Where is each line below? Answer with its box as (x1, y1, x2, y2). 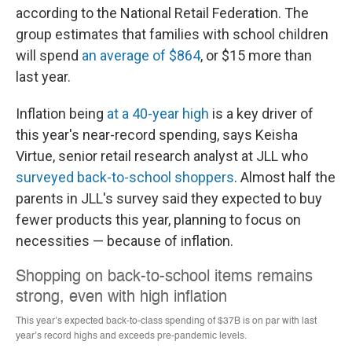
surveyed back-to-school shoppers (16, 169, 234, 185)
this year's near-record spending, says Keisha (16, 126, 298, 143)
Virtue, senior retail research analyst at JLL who (16, 148, 308, 164)
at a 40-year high (107, 105, 209, 122)
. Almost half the (234, 169, 335, 185)
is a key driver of (209, 105, 313, 122)
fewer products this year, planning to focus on (16, 211, 301, 228)
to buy (284, 190, 322, 207)
